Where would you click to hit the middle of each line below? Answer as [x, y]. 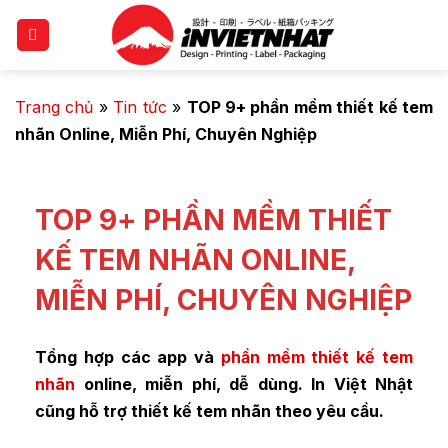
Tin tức [140, 107]
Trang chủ [54, 107]
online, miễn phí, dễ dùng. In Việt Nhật [244, 384]
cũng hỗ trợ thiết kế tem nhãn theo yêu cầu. [209, 411]
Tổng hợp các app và [128, 357]
